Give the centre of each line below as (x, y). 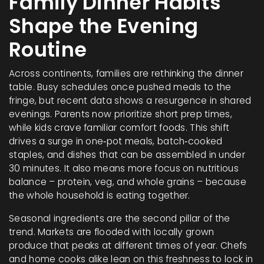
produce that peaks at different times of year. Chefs (128, 245)
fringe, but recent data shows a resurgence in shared (130, 100)
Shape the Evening (104, 26)
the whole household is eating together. (100, 195)
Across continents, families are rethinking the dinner (126, 73)
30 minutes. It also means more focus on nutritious (124, 168)
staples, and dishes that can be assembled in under (127, 155)
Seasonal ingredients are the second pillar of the (120, 218)
